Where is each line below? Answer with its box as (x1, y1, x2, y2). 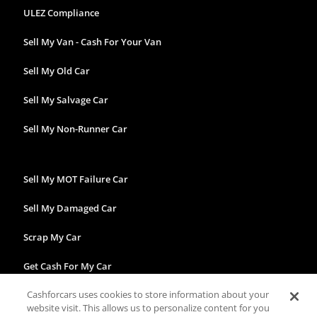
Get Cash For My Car (23, 259, 112, 272)
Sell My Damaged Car (23, 201, 117, 214)
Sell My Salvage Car (23, 93, 108, 106)
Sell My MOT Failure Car (23, 172, 128, 185)
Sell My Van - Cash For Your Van (23, 35, 161, 48)
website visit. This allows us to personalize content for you (27, 301, 270, 314)
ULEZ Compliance (23, 6, 99, 19)
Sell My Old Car (23, 64, 90, 77)
